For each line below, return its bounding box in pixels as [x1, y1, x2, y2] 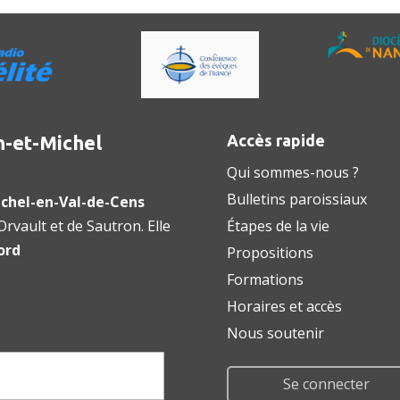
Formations [226, 270, 304, 290]
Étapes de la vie [226, 216, 329, 237]
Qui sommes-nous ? [226, 162, 359, 183]
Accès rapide [226, 131, 325, 150]
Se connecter [283, 373, 371, 394]
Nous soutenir [226, 323, 324, 344]
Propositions [226, 243, 313, 263]
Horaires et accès [226, 296, 342, 317]
